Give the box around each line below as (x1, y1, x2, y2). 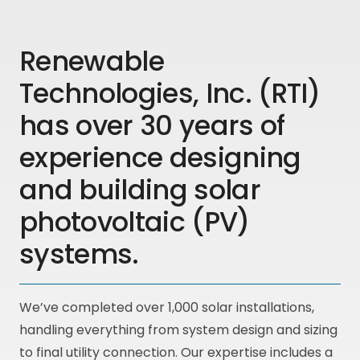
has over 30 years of (19, 107, 285, 145)
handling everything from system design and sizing (19, 321, 337, 340)
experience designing (19, 139, 301, 178)
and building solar (19, 171, 260, 210)
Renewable (19, 43, 164, 81)
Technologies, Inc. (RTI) (19, 75, 320, 113)
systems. (19, 235, 139, 274)
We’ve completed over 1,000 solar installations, (19, 298, 314, 317)
